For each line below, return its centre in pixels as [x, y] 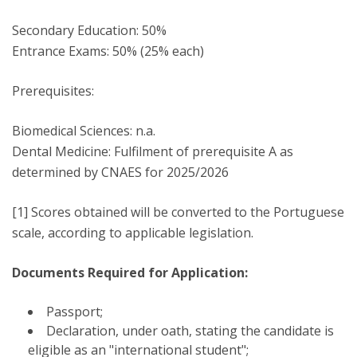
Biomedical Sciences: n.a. [84, 131]
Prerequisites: [53, 91]
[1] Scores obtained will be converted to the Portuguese [178, 212]
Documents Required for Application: [130, 273]
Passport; [75, 312]
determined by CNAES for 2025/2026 [120, 172]
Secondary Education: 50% [89, 30]
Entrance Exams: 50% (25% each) [108, 51]
